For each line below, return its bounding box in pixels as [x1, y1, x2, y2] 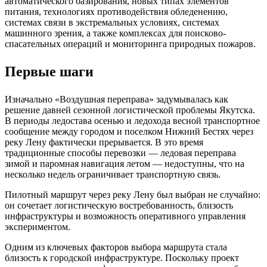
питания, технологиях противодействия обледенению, [5, 7, 228, 17]
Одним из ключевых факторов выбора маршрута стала [5, 242, 227, 253]
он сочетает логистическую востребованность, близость [5, 200, 233, 211]
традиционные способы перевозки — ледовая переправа [5, 148, 236, 159]
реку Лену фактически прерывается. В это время [5, 137, 203, 148]
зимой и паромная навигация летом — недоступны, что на [5, 159, 244, 169]
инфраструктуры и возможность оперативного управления [5, 211, 246, 222]
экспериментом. [5, 222, 70, 232]
